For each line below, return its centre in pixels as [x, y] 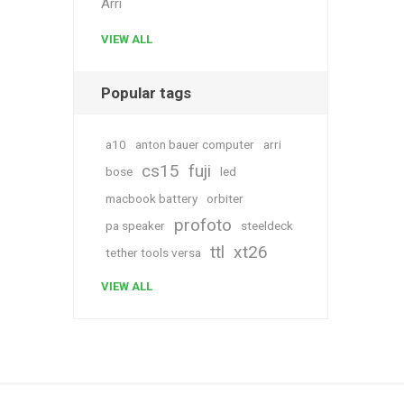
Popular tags [146, 93]
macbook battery [151, 198]
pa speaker [135, 225]
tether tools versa [153, 252]
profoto [202, 225]
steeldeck [266, 225]
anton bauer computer [194, 144]
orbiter [225, 198]
